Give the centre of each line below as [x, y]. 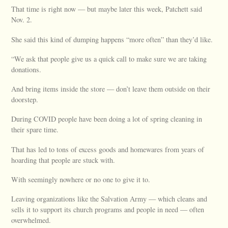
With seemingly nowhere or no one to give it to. [81, 179]
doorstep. [25, 100]
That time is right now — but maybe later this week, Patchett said [107, 9]
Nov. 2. [22, 20]
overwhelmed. [31, 220]
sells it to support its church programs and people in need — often [108, 210]
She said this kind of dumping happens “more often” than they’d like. [112, 39]
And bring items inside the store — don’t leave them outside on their [111, 89]
